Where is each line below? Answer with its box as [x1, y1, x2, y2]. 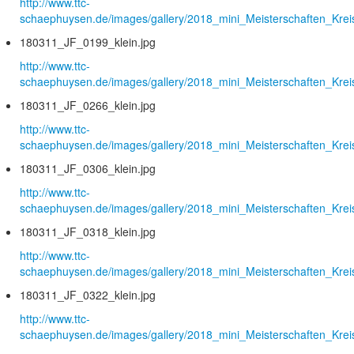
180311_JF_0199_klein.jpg [20, 34, 156, 51]
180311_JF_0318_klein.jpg [20, 224, 156, 240]
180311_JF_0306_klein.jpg [20, 160, 156, 177]
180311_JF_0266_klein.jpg [20, 97, 156, 114]
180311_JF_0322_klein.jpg [20, 287, 156, 303]
